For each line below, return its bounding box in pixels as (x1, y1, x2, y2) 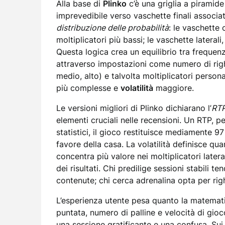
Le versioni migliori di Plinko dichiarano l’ (56, 103, 211, 113)
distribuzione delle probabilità (56, 23, 169, 33)
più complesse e (56, 83, 121, 93)
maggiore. (153, 83, 194, 93)
